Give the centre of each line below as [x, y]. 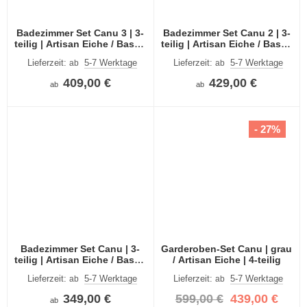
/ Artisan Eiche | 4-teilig [226, 259]
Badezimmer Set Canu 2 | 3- [226, 33]
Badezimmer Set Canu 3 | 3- [81, 33]
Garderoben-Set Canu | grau [227, 248]
